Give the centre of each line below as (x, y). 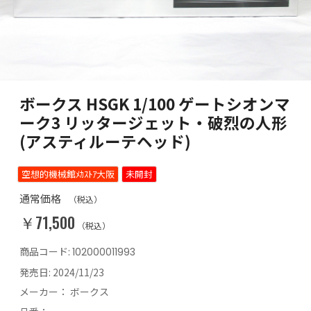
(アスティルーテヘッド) (105, 141)
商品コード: (46, 252)
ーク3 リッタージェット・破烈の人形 (153, 122)
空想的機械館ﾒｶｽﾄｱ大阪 (68, 174)
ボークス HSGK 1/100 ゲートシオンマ (155, 103)
